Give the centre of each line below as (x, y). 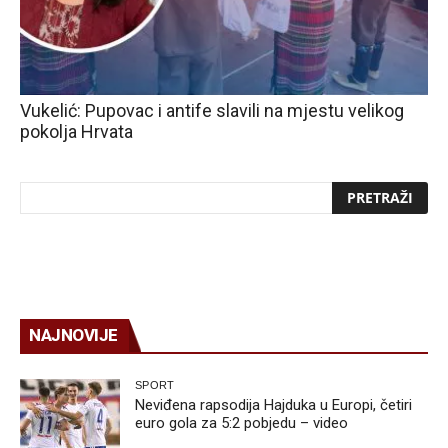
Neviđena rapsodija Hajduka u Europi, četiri (273, 404)
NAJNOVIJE (73, 334)
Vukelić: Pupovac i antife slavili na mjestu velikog (212, 110)
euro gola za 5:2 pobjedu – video (241, 422)
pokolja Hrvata (76, 131)
